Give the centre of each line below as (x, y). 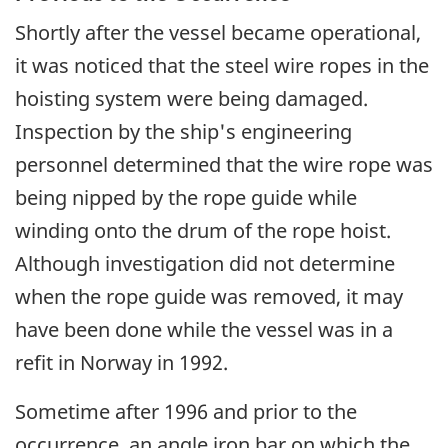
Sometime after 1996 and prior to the (186, 412)
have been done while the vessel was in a (204, 330)
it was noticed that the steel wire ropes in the (222, 66)
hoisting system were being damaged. (191, 99)
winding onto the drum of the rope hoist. (203, 231)
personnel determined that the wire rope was (224, 165)
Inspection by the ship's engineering (183, 132)
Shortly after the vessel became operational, (218, 33)
